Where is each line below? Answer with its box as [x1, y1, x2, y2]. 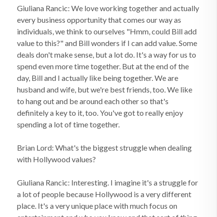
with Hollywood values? [17, 155, 96, 164]
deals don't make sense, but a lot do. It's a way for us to [17, 50, 196, 59]
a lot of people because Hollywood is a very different [17, 189, 191, 199]
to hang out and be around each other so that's [17, 96, 169, 106]
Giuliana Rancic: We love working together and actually [17, 3, 199, 13]
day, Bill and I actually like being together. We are [17, 73, 178, 82]
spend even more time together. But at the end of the [17, 62, 189, 71]
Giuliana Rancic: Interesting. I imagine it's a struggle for [17, 178, 198, 187]
